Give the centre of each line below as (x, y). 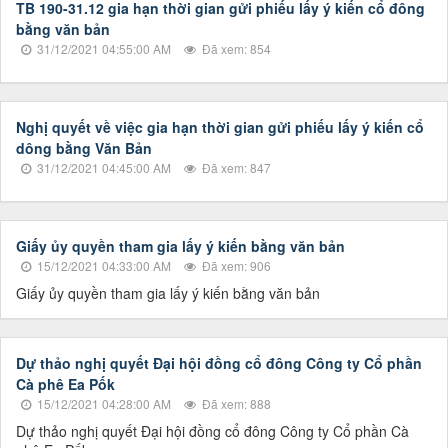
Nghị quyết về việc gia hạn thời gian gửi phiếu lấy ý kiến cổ (220, 127)
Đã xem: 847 (235, 168)
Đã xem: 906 (235, 266)
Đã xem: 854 (235, 49)
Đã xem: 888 (235, 404)
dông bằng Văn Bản (84, 148)
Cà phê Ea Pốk (65, 384)
